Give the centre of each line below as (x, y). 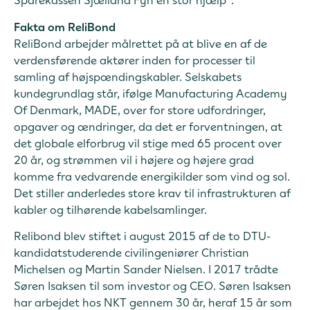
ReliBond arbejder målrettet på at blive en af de (140, 43)
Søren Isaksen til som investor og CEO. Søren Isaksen (153, 285)
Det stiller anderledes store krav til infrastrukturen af (152, 193)
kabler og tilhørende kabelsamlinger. (110, 209)
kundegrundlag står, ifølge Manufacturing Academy (151, 93)
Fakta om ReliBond (65, 27)
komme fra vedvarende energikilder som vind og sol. (152, 176)
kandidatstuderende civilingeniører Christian (131, 252)
